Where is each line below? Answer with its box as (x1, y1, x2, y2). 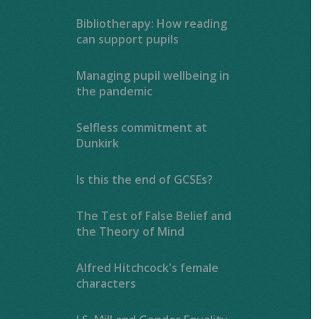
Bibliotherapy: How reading (76, 15, 228, 31)
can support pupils (76, 31, 179, 47)
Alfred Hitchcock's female (76, 259, 219, 276)
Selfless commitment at (76, 119, 208, 135)
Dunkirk (76, 135, 120, 151)
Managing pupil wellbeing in (76, 67, 230, 83)
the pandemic (76, 83, 153, 99)
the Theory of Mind (76, 223, 185, 239)
